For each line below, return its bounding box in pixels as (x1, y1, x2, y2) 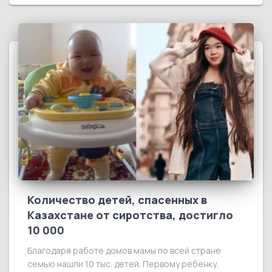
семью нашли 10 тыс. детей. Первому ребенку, (27, 257, 219, 270)
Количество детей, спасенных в (27, 192, 207, 207)
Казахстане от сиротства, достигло (27, 207, 233, 222)
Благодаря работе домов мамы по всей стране (27, 244, 221, 256)
